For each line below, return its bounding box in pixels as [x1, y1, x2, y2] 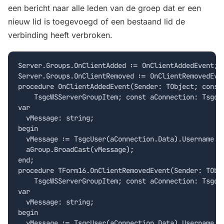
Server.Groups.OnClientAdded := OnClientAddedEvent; [18, 61, 218, 70]
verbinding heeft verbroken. [8, 29, 112, 40]
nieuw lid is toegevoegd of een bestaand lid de [8, 16, 185, 26]
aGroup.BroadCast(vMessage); [18, 145, 134, 154]
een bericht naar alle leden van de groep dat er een [8, 2, 201, 13]
